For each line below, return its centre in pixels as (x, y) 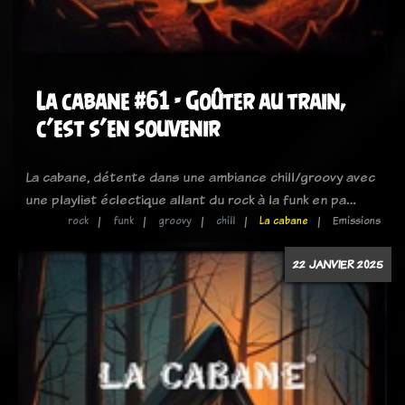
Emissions (357, 221)
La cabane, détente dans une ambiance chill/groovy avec (200, 177)
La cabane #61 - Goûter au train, (191, 101)
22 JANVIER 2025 (338, 264)
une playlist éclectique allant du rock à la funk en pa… (191, 199)
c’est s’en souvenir (128, 128)
